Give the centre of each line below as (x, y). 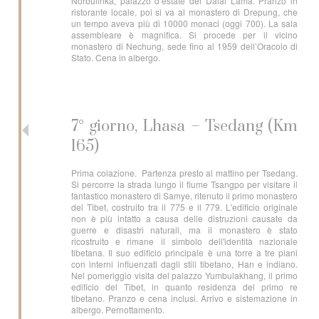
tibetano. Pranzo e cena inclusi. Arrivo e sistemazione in (184, 298)
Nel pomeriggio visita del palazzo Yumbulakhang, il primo (184, 275)
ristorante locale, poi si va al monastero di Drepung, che (184, 12)
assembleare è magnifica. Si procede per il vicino (184, 35)
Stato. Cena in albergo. (116, 57)
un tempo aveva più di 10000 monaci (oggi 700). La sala (184, 23)
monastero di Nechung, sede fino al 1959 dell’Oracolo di (184, 46)
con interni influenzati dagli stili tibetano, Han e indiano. (184, 264)
